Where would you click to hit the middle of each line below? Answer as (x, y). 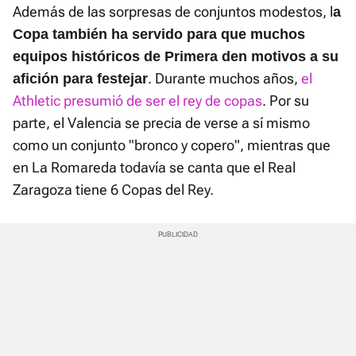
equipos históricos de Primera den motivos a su (176, 57)
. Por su (286, 101)
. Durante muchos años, (224, 79)
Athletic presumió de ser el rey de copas (137, 101)
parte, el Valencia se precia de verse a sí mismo (161, 123)
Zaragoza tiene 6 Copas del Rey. (113, 190)
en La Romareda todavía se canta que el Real (154, 168)
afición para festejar (80, 79)
